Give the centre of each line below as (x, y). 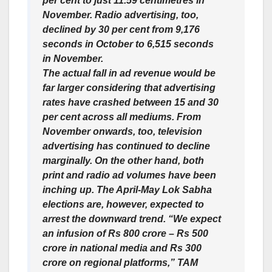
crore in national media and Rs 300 (122, 248)
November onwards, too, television (122, 132)
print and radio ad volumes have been (129, 175)
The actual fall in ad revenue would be (129, 73)
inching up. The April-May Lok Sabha (127, 190)
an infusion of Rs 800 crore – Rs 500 (125, 234)
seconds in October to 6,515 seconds (128, 44)
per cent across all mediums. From (122, 117)
